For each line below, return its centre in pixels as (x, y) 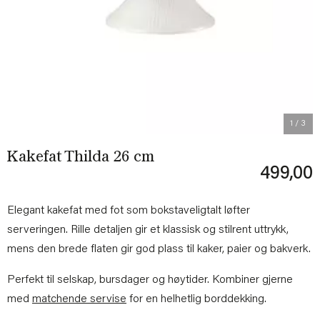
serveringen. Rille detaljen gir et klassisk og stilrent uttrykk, (148, 230)
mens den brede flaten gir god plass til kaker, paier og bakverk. (159, 249)
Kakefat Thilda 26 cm (81, 157)
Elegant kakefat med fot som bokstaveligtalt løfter (129, 210)
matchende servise (79, 299)
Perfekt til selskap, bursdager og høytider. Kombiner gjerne (150, 280)
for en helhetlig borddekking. (196, 299)
